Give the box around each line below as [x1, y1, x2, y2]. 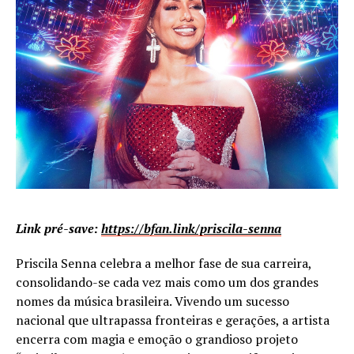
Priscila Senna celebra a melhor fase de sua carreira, [16, 254, 311, 272]
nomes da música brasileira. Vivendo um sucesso [16, 292, 289, 310]
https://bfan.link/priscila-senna [101, 219, 281, 237]
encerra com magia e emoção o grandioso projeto [16, 330, 298, 348]
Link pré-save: [16, 219, 101, 237]
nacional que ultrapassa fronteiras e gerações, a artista [16, 311, 330, 329]
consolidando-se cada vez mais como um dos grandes [16, 273, 318, 291]
